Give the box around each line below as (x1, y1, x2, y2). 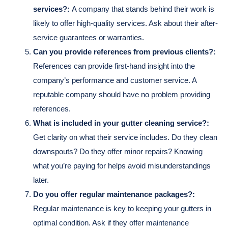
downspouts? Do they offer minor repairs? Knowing (33, 147, 203, 156)
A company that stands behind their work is (72, 4, 214, 13)
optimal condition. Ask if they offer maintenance (33, 218, 189, 227)
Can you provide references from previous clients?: (33, 47, 216, 56)
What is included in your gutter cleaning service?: (33, 118, 209, 127)
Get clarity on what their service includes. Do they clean (33, 132, 217, 141)
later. (33, 175, 49, 184)
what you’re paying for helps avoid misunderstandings (33, 161, 211, 170)
